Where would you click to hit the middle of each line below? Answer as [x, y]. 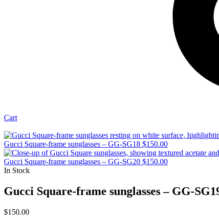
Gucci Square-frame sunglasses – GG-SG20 [72, 162]
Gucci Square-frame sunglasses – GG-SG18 [72, 144]
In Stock [17, 171]
